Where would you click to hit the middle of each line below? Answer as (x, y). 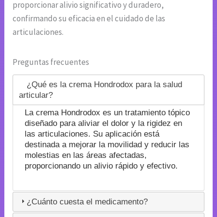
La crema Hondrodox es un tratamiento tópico (107, 113)
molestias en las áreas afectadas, (85, 155)
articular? (36, 95)
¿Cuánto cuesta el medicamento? (87, 201)
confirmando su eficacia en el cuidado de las (89, 19)
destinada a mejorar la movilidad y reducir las (107, 145)
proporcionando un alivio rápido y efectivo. (101, 166)
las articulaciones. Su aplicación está (92, 134)
